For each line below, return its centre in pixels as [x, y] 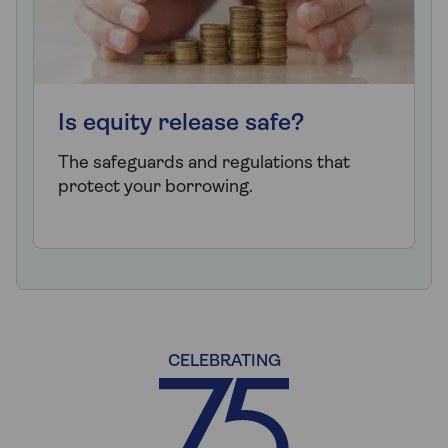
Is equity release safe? [181, 124]
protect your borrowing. [155, 188]
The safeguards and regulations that [204, 164]
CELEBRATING [224, 362]
